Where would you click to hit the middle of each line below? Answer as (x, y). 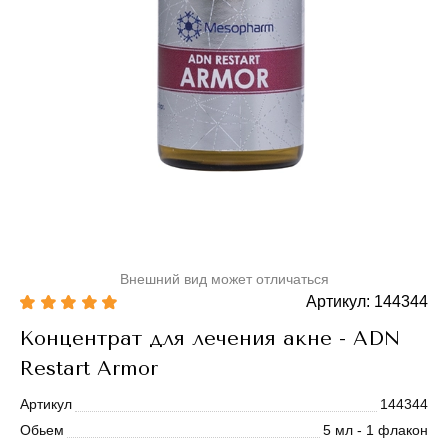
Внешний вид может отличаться (224, 279)
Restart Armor (89, 368)
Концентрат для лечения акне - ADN (210, 338)
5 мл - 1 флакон (375, 430)
